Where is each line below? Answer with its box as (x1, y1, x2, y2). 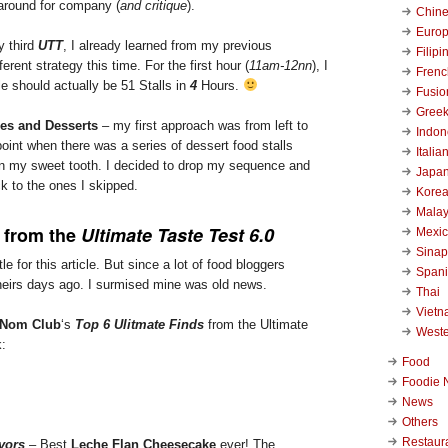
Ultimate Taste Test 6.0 (81, 221, 274, 248)
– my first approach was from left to (98, 117, 308, 133)
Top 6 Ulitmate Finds (75, 316, 204, 332)
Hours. (197, 77, 243, 93)
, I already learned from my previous (63, 37, 272, 53)
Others (402, 414, 438, 429)
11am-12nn (249, 57, 312, 73)
